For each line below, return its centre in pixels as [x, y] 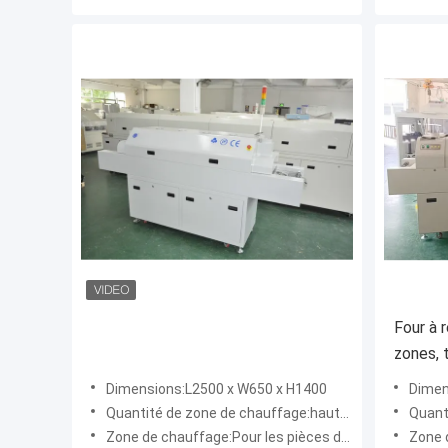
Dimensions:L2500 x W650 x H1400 [216, 389]
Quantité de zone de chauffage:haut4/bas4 [223, 413]
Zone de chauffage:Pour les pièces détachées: [223, 437]
